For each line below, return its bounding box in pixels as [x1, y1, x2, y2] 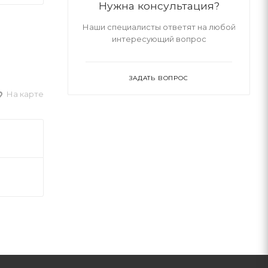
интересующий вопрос [111, 33, 206, 44]
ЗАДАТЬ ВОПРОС [129, 74, 188, 82]
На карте [5, 89, 44, 99]
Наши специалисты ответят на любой [82, 22, 236, 32]
